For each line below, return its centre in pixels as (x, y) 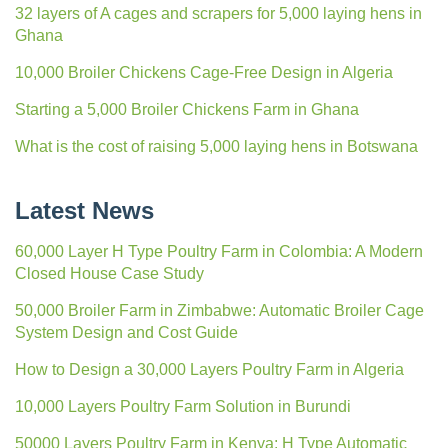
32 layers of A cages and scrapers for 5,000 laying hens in (218, 13)
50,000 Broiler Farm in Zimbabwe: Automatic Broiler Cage (219, 310)
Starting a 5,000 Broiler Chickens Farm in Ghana (187, 109)
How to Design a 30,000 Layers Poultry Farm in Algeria (209, 369)
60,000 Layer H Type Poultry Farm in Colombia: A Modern (219, 251)
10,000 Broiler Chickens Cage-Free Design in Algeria (204, 72)
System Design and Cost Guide (126, 332)
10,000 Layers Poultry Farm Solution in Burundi (183, 406)
